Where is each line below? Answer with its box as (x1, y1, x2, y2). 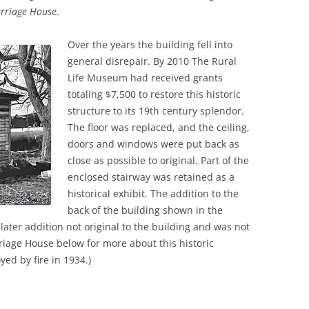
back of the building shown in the (68, 203, 223, 217)
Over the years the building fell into (68, 38, 232, 51)
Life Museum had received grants (68, 71, 223, 84)
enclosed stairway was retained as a (68, 170, 235, 183)
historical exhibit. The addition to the (68, 187, 239, 200)
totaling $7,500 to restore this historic (68, 88, 241, 101)
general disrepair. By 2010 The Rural (68, 54, 237, 68)
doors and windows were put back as (68, 137, 239, 150)
